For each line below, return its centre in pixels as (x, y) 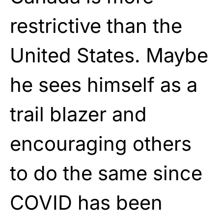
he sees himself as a (104, 84)
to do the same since (106, 173)
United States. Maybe (109, 55)
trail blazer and (78, 114)
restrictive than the (96, 26)
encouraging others (101, 143)
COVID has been (86, 202)
